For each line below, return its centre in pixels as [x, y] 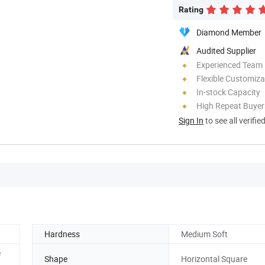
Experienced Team [230, 64]
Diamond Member [229, 32]
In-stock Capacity [228, 92]
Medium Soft [204, 234]
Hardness [62, 234]
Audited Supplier [226, 50]
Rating [191, 9]
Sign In [191, 120]
